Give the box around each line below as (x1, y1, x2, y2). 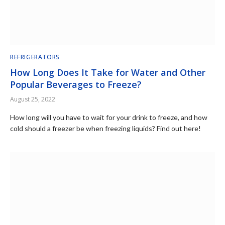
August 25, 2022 (10, 94, 55, 103)
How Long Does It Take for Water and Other (10, 66, 205, 78)
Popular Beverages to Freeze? (10, 78, 142, 90)
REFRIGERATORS (10, 52, 60, 61)
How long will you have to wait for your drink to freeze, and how (10, 113, 207, 122)
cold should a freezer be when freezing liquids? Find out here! (10, 124, 201, 133)
